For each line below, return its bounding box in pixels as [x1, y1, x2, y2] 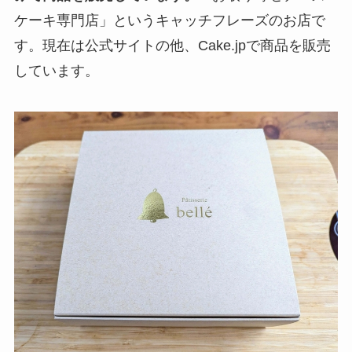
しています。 [13, 62, 99, 79]
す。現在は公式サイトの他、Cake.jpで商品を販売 [13, 37, 331, 53]
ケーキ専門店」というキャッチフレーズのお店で [13, 12, 325, 28]
